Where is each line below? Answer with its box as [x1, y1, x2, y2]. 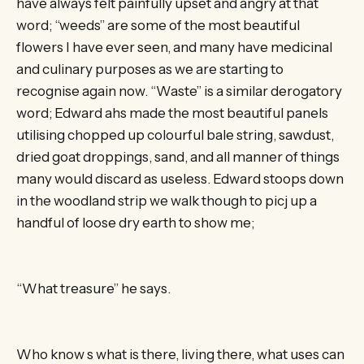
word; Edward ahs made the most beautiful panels [16, 104, 328, 121]
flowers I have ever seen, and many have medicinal [16, 38, 332, 55]
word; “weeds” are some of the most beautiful [16, 16, 300, 33]
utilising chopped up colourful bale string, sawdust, [16, 126, 334, 143]
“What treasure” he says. [16, 279, 171, 297]
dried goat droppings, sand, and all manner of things [16, 148, 340, 165]
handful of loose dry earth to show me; [16, 214, 254, 231]
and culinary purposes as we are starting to [16, 60, 284, 77]
